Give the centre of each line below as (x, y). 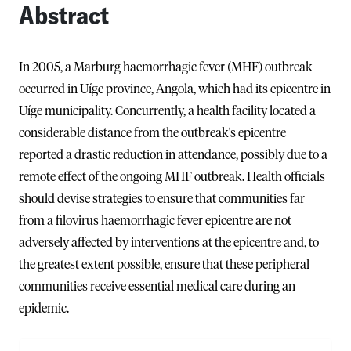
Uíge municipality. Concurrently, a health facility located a (167, 111)
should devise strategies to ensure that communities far (162, 199)
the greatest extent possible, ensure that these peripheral (164, 264)
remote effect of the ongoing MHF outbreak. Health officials (172, 177)
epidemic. (44, 308)
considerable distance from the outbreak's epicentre (152, 133)
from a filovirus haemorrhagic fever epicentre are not (155, 221)
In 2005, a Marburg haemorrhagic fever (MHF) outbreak (166, 67)
